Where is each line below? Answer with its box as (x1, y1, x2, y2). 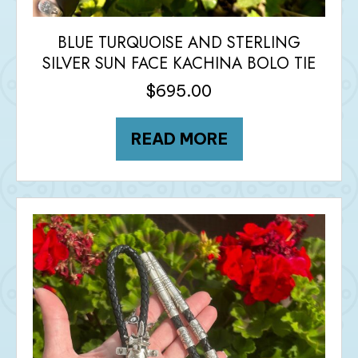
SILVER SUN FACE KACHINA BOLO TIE (42, 51, 316, 75)
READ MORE (130, 128, 228, 149)
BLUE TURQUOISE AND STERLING (58, 30, 300, 54)
